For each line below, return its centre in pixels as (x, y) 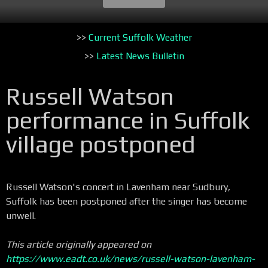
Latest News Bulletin (140, 56)
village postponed (100, 144)
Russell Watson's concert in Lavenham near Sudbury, (118, 187)
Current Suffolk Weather (140, 37)
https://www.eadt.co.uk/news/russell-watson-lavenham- (130, 258)
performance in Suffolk (128, 120)
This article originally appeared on (79, 244)
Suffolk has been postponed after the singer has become (127, 201)
